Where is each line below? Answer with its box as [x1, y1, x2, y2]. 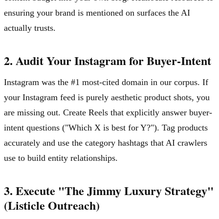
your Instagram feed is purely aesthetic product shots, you [4, 92, 210, 102]
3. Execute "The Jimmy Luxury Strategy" [4, 181, 214, 199]
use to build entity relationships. [4, 153, 118, 163]
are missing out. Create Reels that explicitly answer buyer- [4, 107, 212, 117]
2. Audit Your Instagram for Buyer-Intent [4, 51, 211, 69]
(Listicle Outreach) [4, 196, 100, 214]
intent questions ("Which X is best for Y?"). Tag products [4, 122, 208, 132]
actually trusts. [4, 22, 56, 33]
